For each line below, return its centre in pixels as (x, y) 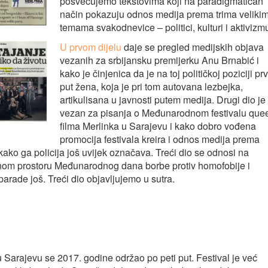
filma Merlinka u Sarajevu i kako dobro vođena (158, 126)
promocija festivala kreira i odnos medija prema (159, 139)
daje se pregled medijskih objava (192, 47)
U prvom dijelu (90, 47)
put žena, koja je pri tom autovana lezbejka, (151, 86)
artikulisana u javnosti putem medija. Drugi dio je (162, 100)
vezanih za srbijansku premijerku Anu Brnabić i (159, 60)
